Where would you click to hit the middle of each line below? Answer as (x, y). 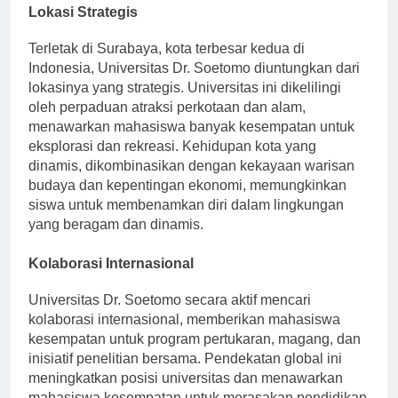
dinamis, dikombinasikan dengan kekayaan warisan (191, 182)
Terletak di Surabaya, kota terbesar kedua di (167, 64)
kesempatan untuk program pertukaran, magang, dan (195, 355)
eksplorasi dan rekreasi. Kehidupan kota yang (172, 162)
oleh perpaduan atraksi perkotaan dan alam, (167, 123)
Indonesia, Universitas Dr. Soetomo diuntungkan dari (194, 84)
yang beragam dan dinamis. (116, 240)
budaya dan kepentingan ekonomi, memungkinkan (187, 201)
